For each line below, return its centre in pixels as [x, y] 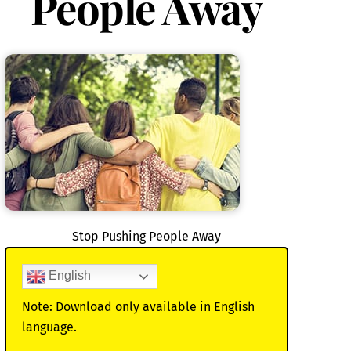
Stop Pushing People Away [146, 237]
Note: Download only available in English [138, 307]
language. [49, 327]
